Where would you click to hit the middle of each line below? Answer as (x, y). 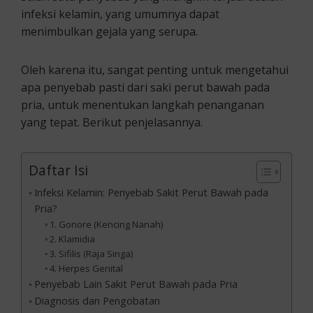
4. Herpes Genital (87, 269)
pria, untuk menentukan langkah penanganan (143, 105)
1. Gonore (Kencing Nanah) (107, 225)
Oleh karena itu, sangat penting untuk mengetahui (155, 70)
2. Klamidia (73, 239)
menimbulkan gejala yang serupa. (109, 32)
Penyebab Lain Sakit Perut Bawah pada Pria (136, 284)
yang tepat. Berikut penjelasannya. (112, 123)
